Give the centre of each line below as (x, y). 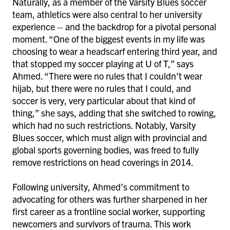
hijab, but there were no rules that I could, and (102, 88)
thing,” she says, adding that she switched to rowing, (114, 112)
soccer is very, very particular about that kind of (104, 100)
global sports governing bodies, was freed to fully (106, 149)
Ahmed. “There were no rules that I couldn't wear (107, 75)
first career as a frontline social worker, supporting (109, 211)
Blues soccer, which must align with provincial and (110, 137)
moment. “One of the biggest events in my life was (109, 39)
